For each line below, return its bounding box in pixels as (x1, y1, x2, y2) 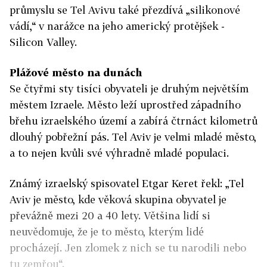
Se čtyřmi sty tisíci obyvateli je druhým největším (10, 82, 249, 95)
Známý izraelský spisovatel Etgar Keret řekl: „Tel (10, 177, 244, 190)
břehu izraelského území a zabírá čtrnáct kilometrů (10, 114, 257, 127)
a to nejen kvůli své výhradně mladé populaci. (10, 147, 229, 159)
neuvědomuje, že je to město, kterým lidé (10, 225, 204, 238)
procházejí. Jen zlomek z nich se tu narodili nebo (10, 241, 246, 254)
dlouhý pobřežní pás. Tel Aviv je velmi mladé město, (10, 131, 256, 143)
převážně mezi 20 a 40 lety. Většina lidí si (10, 209, 210, 222)
